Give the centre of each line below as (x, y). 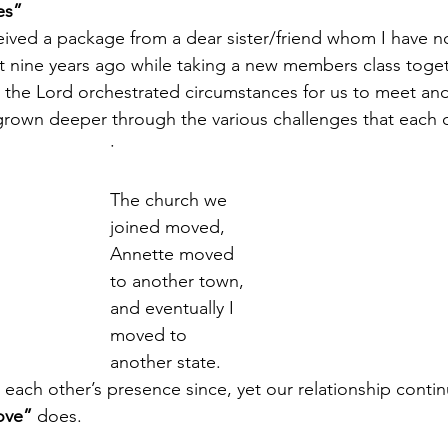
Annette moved (174, 254)
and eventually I (174, 308)
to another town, (179, 281)
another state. (168, 362)
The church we (171, 200)
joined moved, (170, 227)
